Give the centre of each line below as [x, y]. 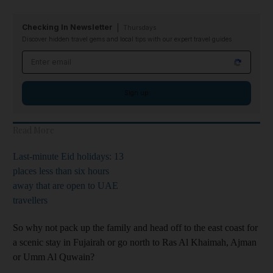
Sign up [136, 93]
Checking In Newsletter [67, 27]
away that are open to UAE [66, 186]
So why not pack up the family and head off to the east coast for [135, 228]
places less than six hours [61, 171]
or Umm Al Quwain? [54, 257]
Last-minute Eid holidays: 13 [68, 156]
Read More [34, 130]
